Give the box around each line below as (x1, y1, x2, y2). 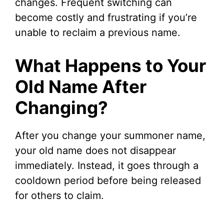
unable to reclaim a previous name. (15, 26, 180, 39)
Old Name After (15, 76, 146, 97)
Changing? (15, 97, 108, 118)
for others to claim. (15, 189, 104, 202)
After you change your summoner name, (15, 129, 205, 142)
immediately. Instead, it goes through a (15, 159, 198, 172)
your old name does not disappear (15, 144, 176, 157)
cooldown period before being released (15, 174, 201, 187)
